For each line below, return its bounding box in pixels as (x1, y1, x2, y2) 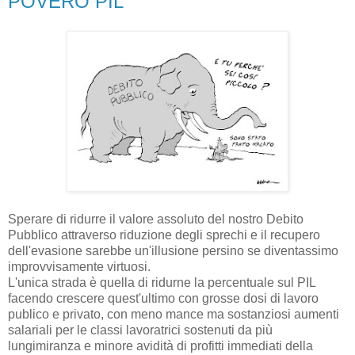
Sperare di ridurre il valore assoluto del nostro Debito (8, 212, 303, 227)
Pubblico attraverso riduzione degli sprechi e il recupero (8, 228, 320, 242)
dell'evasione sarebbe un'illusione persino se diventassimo (8, 244, 338, 258)
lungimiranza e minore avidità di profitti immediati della (8, 339, 313, 353)
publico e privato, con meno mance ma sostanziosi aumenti (8, 307, 339, 322)
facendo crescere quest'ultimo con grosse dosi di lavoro (8, 292, 319, 306)
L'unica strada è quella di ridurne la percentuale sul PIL (8, 276, 315, 290)
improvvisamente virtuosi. (8, 260, 151, 274)
